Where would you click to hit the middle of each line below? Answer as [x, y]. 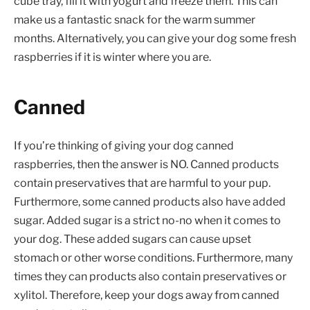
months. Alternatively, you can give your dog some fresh [155, 39]
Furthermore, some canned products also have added [150, 201]
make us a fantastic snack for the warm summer [135, 20]
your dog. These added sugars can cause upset [133, 239]
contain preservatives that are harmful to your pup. [142, 183]
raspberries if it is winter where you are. [112, 57]
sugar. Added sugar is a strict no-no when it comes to [147, 220]
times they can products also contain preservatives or [150, 276]
